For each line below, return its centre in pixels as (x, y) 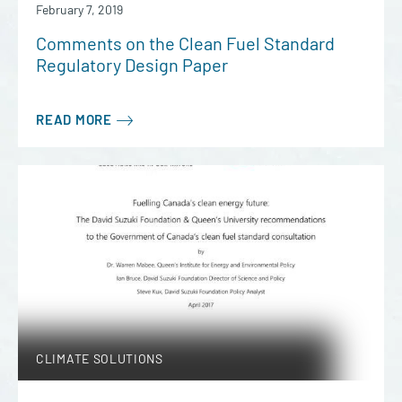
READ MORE (74, 119)
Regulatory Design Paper (132, 65)
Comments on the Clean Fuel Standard (185, 43)
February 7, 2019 (79, 9)
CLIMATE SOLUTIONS (100, 359)
